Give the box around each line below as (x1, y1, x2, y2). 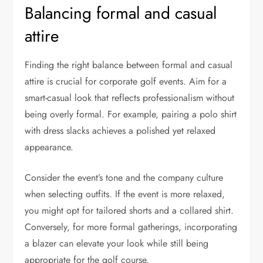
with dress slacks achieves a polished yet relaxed (25, 124, 216, 138)
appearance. (25, 140, 74, 154)
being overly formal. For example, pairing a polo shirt (25, 107, 237, 122)
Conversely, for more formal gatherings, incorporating (25, 220, 238, 234)
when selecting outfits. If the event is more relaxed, (25, 187, 225, 201)
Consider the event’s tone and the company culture (25, 171, 224, 185)
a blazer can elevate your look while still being (25, 237, 209, 251)
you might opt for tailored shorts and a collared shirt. (25, 204, 234, 218)
